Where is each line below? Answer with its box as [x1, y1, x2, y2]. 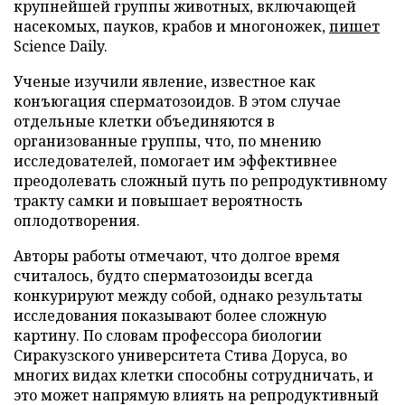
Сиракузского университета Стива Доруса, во [14, 344, 347, 365]
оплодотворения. [14, 210, 140, 231]
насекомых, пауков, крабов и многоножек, [14, 15, 329, 36]
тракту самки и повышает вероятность [14, 190, 303, 211]
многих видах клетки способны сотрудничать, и [14, 364, 373, 385]
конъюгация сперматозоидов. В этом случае [14, 90, 341, 111]
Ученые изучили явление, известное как [14, 71, 316, 91]
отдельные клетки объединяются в [14, 110, 275, 131]
